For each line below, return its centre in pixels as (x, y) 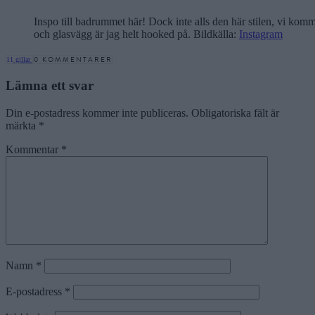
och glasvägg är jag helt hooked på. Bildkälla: (136, 34)
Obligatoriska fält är (235, 112)
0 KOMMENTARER (73, 60)
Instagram (261, 34)
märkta (22, 125)
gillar (23, 60)
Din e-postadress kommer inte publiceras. (97, 112)
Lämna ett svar (50, 85)
